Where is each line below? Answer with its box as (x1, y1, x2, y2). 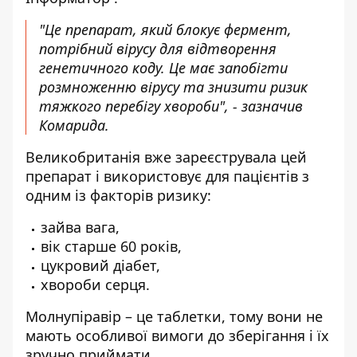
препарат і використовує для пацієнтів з (25, 167, 309, 186)
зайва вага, (41, 218, 120, 237)
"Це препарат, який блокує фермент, (39, 20, 292, 39)
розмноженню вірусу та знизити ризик (39, 77, 308, 96)
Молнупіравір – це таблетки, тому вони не (25, 307, 323, 326)
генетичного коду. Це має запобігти (39, 58, 288, 77)
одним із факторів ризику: (25, 186, 211, 205)
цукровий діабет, (41, 256, 160, 275)
